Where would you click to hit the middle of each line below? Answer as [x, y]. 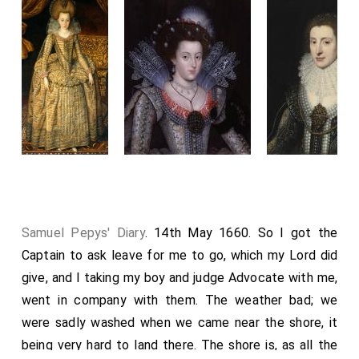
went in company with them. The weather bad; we [179, 300]
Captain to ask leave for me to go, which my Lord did [179, 255]
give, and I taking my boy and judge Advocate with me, [179, 277]
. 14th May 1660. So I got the [241, 232]
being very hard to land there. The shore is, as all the [179, 345]
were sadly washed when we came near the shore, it [179, 322]
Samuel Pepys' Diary [83, 232]
